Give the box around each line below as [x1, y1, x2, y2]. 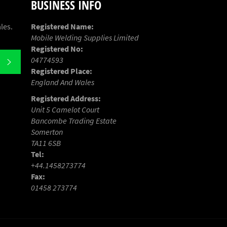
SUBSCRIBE [12, 56, 55, 65]
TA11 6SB [31, 137, 61, 148]
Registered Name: [31, 21, 94, 31]
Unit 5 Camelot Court [31, 104, 99, 115]
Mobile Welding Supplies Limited [31, 32, 139, 43]
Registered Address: [31, 93, 101, 103]
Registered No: [31, 43, 83, 54]
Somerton [31, 126, 63, 137]
